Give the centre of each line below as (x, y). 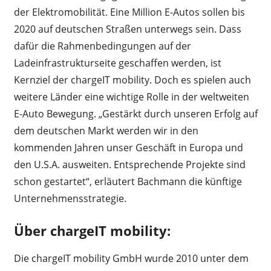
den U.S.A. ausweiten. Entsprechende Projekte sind (129, 165)
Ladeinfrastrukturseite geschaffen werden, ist (117, 63)
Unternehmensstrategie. (70, 199)
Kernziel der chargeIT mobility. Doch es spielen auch (132, 80)
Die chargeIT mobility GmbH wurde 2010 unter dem (131, 258)
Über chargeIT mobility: (92, 231)
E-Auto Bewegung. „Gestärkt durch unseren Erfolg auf (135, 114)
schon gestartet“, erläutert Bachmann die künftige (128, 182)
